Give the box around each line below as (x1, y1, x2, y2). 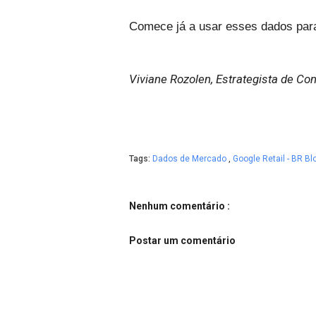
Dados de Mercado (152, 154, 229, 164)
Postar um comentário (129, 235, 236, 246)
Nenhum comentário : (129, 200, 230, 212)
